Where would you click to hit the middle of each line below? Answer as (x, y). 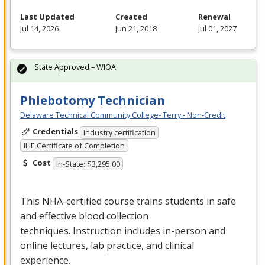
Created (132, 17)
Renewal (214, 17)
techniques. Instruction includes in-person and (123, 230)
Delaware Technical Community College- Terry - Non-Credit (123, 115)
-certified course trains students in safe (149, 201)
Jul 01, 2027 (217, 29)
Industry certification (119, 132)
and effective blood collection (84, 216)
